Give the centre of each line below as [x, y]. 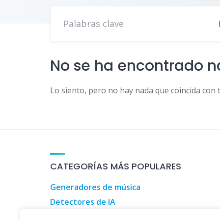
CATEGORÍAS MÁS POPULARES [116, 166]
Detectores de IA [83, 202]
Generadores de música [95, 187]
